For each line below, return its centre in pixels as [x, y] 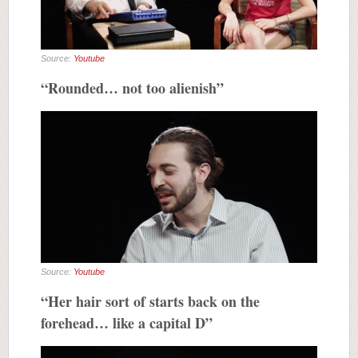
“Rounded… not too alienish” [132, 88]
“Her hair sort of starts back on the [150, 302]
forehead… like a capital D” [127, 323]
